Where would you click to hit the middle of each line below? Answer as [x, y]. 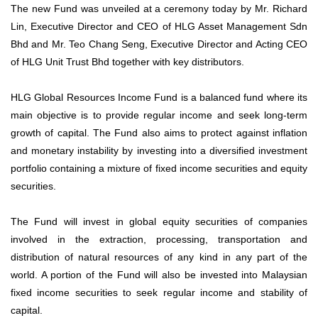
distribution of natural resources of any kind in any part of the [159, 257]
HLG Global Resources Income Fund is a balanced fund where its [159, 98]
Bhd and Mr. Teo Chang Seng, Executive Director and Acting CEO [159, 44]
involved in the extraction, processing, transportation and [159, 240]
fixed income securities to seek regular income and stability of [159, 293]
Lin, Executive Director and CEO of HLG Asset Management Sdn [159, 27]
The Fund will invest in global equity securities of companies [159, 222]
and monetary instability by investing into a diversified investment [159, 151]
